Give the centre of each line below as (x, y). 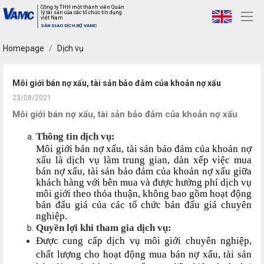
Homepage (24, 48)
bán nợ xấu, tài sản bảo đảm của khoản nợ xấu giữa (144, 171)
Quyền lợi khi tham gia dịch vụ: (104, 228)
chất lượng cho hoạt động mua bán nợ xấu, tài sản (144, 254)
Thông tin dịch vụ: (75, 136)
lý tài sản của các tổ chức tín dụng (81, 12)
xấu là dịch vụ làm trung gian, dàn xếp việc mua (144, 160)
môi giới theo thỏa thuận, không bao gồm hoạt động (144, 194)
